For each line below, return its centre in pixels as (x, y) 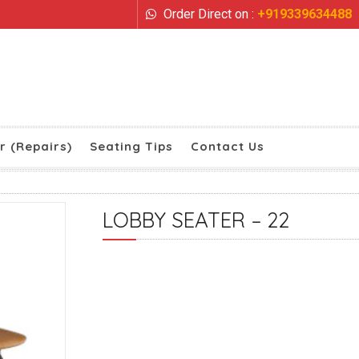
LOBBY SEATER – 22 (196, 220)
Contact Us (228, 146)
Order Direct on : (209, 14)
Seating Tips (131, 146)
